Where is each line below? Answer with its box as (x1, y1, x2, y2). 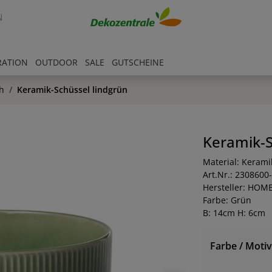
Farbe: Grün (202, 194, 251, 206)
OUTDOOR (35, 56, 78, 69)
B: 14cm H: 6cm (202, 207, 265, 219)
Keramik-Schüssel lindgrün (17, 84, 127, 95)
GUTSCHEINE (112, 56, 164, 69)
